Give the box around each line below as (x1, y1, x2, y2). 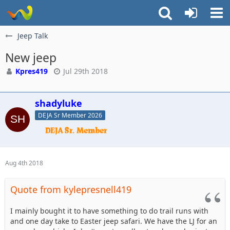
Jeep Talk (17, 31, 48, 41)
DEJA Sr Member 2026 (38, 110, 102, 120)
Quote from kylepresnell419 (10, 183, 131, 196)
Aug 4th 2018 (5, 158, 43, 167)
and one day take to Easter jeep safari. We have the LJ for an (10, 216, 217, 226)
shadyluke (35, 97, 82, 109)
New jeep (5, 49, 56, 66)
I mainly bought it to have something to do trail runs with (10, 205, 208, 216)
